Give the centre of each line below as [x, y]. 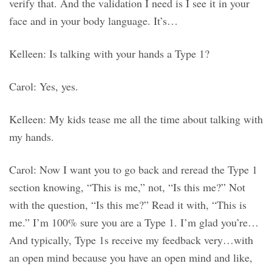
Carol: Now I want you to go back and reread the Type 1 [133, 170]
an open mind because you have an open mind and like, [131, 258]
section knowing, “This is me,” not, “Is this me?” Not [127, 187]
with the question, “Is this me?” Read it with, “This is [128, 205]
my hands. [32, 137]
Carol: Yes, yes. [44, 87]
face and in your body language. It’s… [93, 21]
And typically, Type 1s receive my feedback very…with [131, 240]
